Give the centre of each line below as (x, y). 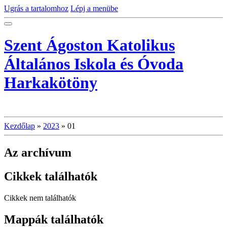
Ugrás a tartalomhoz (36, 8)
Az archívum (38, 152)
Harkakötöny (51, 83)
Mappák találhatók (54, 219)
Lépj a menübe (94, 8)
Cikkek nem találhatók (40, 198)
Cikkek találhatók (51, 176)
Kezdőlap (20, 126)
